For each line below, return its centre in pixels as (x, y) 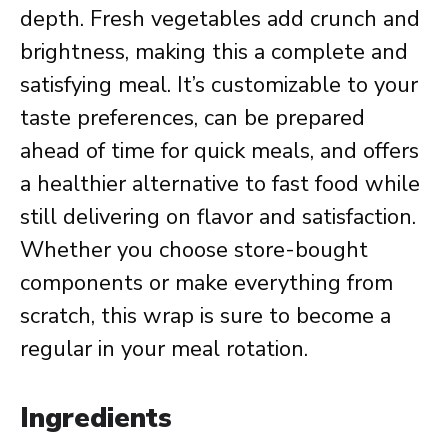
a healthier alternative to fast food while (220, 184)
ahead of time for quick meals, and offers (219, 151)
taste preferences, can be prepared (192, 118)
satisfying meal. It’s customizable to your (219, 85)
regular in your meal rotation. (164, 349)
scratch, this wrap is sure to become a (205, 316)
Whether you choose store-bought (194, 250)
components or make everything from (206, 283)
